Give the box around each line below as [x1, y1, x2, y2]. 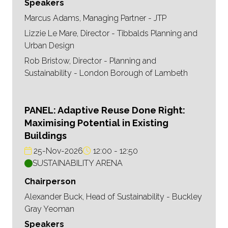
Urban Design [24, 41, 74, 51]
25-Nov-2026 [32, 146, 83, 156]
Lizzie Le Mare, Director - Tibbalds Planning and [24, 28, 197, 39]
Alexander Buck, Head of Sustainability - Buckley [24, 192, 202, 202]
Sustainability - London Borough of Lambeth [24, 68, 188, 78]
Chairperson [24, 177, 76, 187]
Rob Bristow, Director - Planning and [24, 56, 156, 66]
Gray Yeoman [24, 204, 74, 214]
